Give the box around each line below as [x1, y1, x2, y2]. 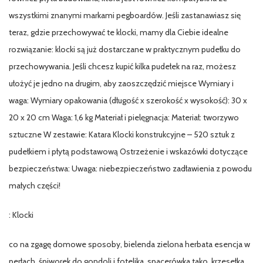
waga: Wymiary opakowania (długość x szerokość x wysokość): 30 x [9, 95, 247, 106]
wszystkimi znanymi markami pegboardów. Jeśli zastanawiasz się [9, 9, 241, 21]
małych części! [9, 180, 60, 191]
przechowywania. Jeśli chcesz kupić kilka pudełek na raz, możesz [9, 60, 236, 72]
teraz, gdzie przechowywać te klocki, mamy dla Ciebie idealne [9, 26, 228, 38]
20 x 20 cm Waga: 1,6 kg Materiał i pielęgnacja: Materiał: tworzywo [9, 112, 239, 123]
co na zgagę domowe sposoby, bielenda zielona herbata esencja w [9, 238, 250, 249]
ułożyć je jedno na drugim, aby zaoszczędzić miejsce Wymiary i [9, 77, 234, 89]
